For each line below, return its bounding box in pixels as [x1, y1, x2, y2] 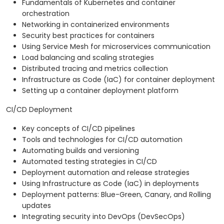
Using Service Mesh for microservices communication [22, 41, 210, 52]
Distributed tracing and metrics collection [22, 63, 168, 74]
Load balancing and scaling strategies [22, 52, 154, 63]
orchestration [22, 8, 69, 19]
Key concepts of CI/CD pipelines [22, 123, 135, 134]
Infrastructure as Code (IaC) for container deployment [22, 74, 215, 85]
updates [22, 200, 51, 211]
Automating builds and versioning [22, 145, 139, 156]
